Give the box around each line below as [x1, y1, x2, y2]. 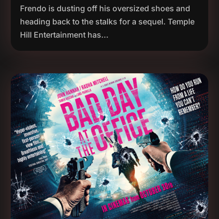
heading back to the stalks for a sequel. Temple [20, 16, 195, 26]
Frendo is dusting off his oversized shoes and [20, 3, 191, 13]
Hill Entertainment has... [20, 29, 109, 40]
